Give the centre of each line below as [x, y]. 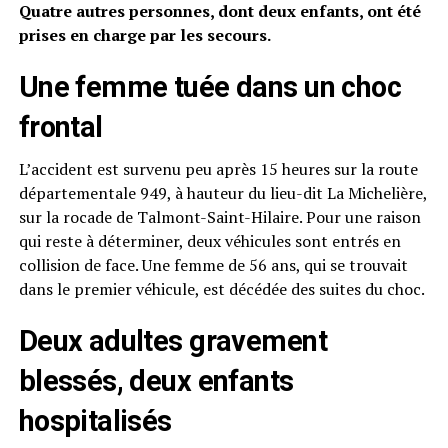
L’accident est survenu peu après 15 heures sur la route [218, 169]
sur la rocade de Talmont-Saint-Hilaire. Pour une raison [219, 217]
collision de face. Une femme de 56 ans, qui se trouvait [213, 265]
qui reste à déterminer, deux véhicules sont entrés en [209, 241]
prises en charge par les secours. [144, 35]
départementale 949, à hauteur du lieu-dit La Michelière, [222, 193]
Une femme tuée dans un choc [210, 87]
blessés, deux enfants [156, 381]
